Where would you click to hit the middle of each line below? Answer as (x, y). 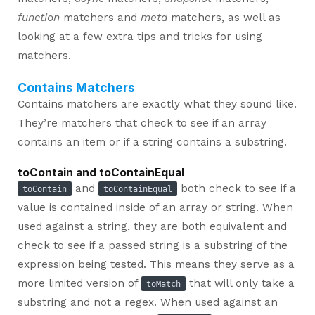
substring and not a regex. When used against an (147, 302)
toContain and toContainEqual (101, 172)
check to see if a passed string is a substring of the (152, 245)
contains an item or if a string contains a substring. (152, 142)
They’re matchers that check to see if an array (142, 123)
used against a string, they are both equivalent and (152, 226)
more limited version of (79, 283)
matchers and (100, 17)
